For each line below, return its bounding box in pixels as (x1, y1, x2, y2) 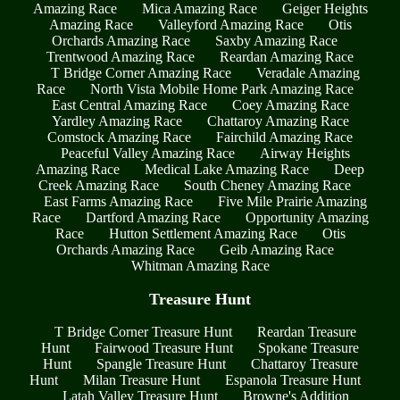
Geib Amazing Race (219, 241, 334, 257)
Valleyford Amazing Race (157, 16, 304, 32)
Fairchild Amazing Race (216, 129, 353, 145)
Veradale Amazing (256, 64, 360, 80)
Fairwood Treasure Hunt (95, 340, 233, 356)
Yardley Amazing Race (51, 112, 182, 129)
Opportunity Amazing (245, 209, 369, 225)
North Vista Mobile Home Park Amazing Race (89, 80, 354, 96)
